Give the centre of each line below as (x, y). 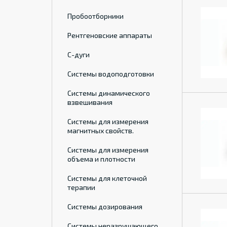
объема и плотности (101, 159)
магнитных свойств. (101, 130)
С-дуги (79, 54)
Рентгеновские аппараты (110, 35)
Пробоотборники (96, 16)
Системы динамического (109, 93)
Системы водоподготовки (111, 74)
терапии (81, 187)
